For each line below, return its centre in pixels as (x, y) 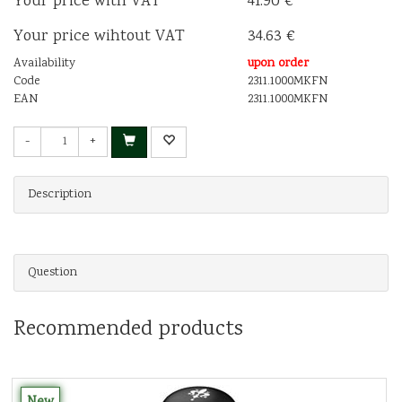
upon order (279, 63)
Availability (44, 63)
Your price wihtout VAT (99, 36)
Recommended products (128, 329)
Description (60, 194)
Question (52, 272)
